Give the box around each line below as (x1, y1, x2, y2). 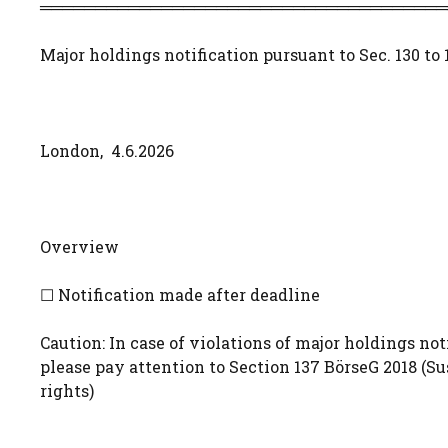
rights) (40, 380, 94, 401)
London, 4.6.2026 (40, 140, 174, 161)
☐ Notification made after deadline (40, 284, 320, 305)
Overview (40, 236, 119, 257)
